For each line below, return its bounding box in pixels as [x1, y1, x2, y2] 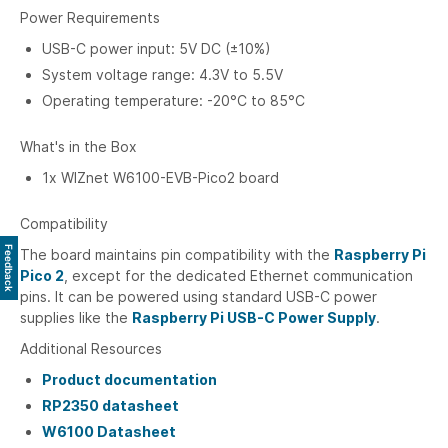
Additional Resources [20, 340, 162, 357]
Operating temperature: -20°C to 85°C [42, 92, 305, 109]
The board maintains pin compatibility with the [20, 246, 334, 263]
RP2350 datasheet [42, 397, 179, 414]
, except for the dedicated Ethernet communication [64, 267, 413, 284]
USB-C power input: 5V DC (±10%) [42, 40, 271, 57]
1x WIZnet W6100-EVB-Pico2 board [42, 169, 279, 186]
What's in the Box [20, 138, 137, 155]
